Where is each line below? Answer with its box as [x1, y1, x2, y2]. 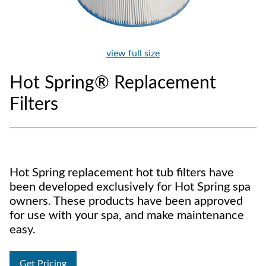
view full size [106, 49, 160, 59]
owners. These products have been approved [9, 195, 243, 208]
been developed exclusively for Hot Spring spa [9, 181, 251, 194]
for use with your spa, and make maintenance [9, 210, 244, 222]
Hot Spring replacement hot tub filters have [9, 167, 234, 179]
